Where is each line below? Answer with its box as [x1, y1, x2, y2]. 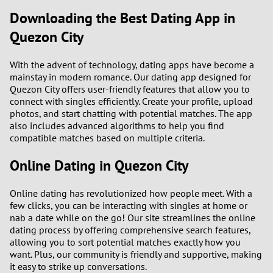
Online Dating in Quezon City [10, 156, 188, 175]
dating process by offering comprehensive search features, [10, 224, 250, 236]
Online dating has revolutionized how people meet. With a [10, 187, 252, 200]
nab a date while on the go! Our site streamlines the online [10, 211, 255, 224]
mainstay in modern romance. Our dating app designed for [10, 71, 251, 83]
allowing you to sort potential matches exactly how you [10, 236, 241, 249]
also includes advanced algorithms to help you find [10, 119, 224, 132]
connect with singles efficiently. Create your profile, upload [10, 95, 253, 108]
